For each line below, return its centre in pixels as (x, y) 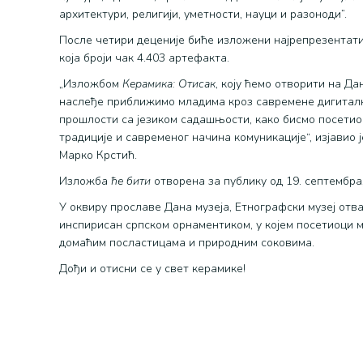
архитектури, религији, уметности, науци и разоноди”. (203, 14)
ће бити (133, 181)
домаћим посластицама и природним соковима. (187, 243)
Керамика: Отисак (169, 84)
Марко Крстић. (98, 155)
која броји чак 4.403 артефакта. (145, 58)
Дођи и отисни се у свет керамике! (153, 269)
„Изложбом (91, 84)
